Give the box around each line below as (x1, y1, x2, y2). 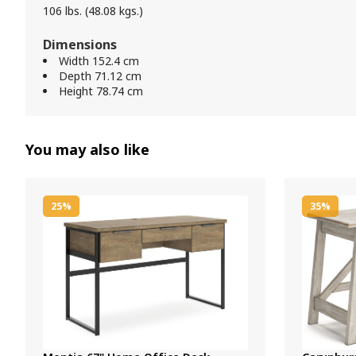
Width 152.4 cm (59, 53, 139, 68)
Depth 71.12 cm (59, 68, 141, 83)
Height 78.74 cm (59, 83, 143, 99)
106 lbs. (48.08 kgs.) (43, 3, 143, 18)
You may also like (25, 140, 149, 159)
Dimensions (43, 36, 117, 53)
